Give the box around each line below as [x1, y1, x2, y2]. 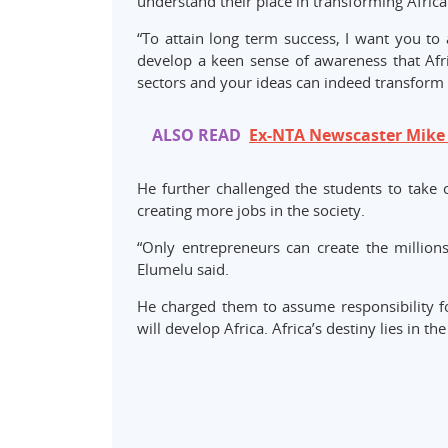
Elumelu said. [137, 259, 229, 279]
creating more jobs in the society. [137, 200, 365, 220]
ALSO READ [152, 124, 241, 146]
